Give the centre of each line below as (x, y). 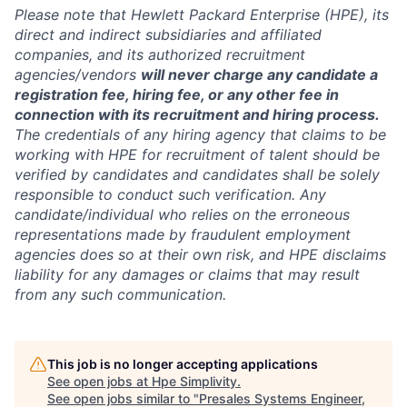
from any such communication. (120, 294)
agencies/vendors (78, 74)
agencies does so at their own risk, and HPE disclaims (200, 254)
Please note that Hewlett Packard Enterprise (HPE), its (202, 15)
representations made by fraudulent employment (183, 234)
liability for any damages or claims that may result (187, 274)
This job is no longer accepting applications (183, 364)
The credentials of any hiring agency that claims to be (200, 134)
